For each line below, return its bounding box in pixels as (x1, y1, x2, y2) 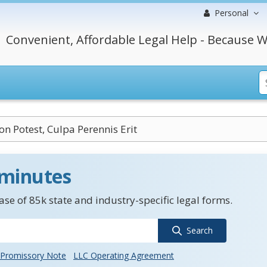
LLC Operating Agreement (73, 250, 174, 261)
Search (186, 225, 213, 236)
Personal (215, 7, 249, 18)
